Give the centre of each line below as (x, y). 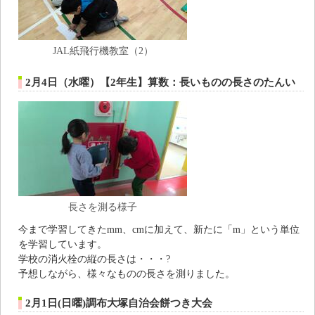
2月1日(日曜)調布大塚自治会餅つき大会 (119, 303)
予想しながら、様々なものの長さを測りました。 (127, 273)
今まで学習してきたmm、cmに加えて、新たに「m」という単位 (159, 229)
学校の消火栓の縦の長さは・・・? (94, 258)
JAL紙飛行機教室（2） (103, 50)
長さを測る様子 (103, 206)
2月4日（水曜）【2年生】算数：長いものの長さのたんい (160, 82)
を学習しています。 (63, 244)
